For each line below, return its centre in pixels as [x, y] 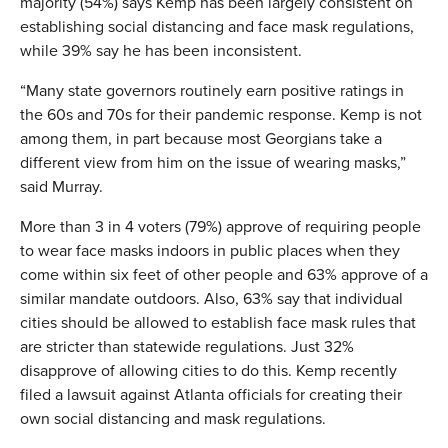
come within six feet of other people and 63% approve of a [224, 274]
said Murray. [61, 186]
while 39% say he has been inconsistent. [161, 50]
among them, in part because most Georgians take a [201, 138]
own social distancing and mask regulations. [173, 418]
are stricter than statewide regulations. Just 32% [187, 346]
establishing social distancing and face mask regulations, [217, 26]
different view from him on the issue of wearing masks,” [213, 162]
